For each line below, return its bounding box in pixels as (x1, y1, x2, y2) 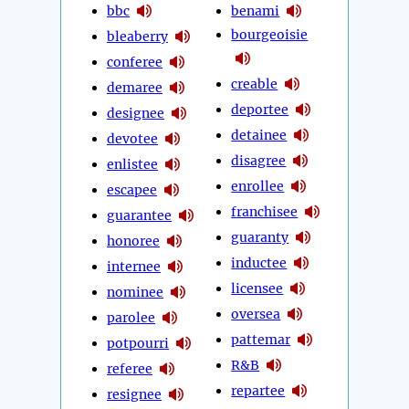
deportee (231, 100, 289, 118)
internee (107, 257, 161, 275)
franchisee (231, 203, 299, 220)
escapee (107, 181, 157, 198)
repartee (231, 382, 286, 399)
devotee (107, 130, 158, 147)
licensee (231, 279, 284, 297)
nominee (107, 283, 163, 300)
